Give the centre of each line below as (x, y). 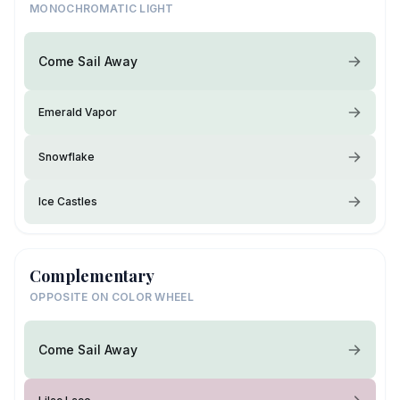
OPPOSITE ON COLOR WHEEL (112, 297)
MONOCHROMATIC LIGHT (102, 9)
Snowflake (67, 157)
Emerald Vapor (78, 112)
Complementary (92, 276)
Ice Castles (68, 202)
